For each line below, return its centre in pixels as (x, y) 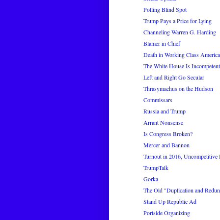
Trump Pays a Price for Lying (177, 21)
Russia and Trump (164, 111)
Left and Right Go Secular (174, 77)
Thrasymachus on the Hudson (178, 89)
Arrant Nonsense (163, 123)
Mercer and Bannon (166, 145)
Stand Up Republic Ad (170, 202)
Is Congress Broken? (168, 134)
